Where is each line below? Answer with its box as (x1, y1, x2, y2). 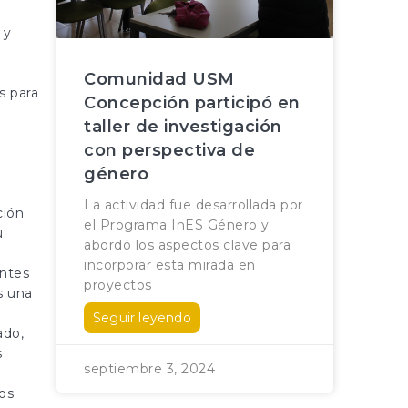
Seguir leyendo (93, 310, 191, 327)
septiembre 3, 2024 (84, 361, 215, 378)
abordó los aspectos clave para (84, 237, 291, 254)
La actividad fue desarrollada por (84, 197, 303, 214)
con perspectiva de (84, 140, 255, 161)
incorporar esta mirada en (84, 257, 256, 274)
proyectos (84, 277, 152, 294)
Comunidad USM (84, 69, 235, 90)
